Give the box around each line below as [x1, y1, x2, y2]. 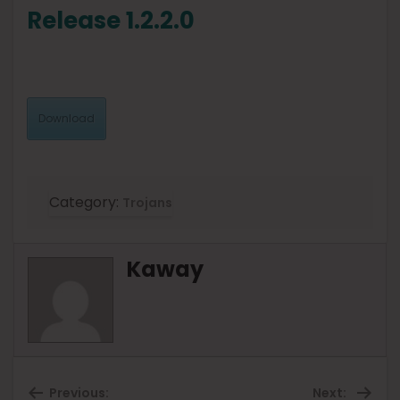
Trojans [122, 194, 172, 212]
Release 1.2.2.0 [27, 4, 195, 37]
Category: [49, 192, 122, 213]
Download [38, 111, 95, 127]
